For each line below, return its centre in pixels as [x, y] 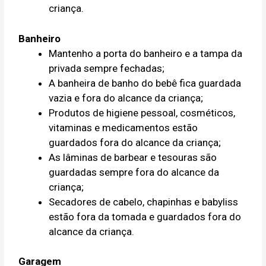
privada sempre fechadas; [107, 68]
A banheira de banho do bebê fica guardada [145, 83]
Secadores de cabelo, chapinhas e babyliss [144, 202]
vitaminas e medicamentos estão [123, 127]
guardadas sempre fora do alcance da [134, 172]
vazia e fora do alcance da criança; [126, 98]
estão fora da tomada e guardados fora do [145, 216]
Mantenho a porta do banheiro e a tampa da [146, 53]
